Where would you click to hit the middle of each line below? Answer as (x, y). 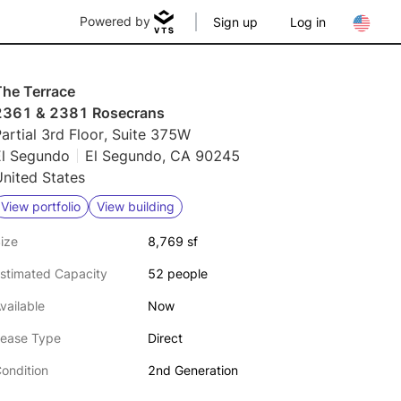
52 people (177, 273)
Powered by (115, 21)
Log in (308, 22)
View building (136, 206)
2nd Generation (192, 370)
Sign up (235, 22)
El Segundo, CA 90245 (162, 156)
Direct (165, 338)
